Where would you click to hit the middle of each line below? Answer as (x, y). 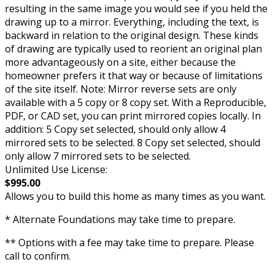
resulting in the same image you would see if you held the (136, 9)
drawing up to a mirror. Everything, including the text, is (132, 22)
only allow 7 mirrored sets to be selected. (98, 156)
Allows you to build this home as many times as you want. (135, 197)
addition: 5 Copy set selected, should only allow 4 (115, 129)
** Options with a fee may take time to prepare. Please (129, 243)
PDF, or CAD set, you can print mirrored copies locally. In (133, 116)
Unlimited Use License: (56, 170)
